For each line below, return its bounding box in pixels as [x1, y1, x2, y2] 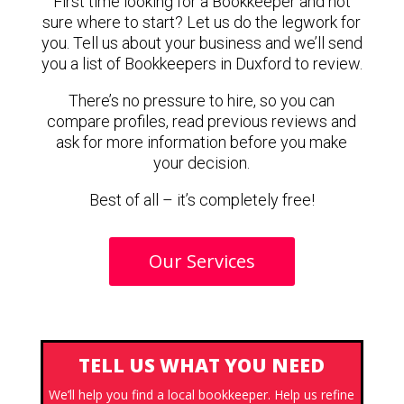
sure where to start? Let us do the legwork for [42, 13, 362, 32]
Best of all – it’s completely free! [88, 190, 315, 209]
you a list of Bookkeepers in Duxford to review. [41, 54, 363, 73]
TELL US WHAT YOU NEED [78, 353, 326, 378]
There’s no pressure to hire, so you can [69, 91, 335, 110]
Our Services [148, 249, 255, 273]
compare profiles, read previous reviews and [47, 112, 357, 131]
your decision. [153, 153, 251, 172]
